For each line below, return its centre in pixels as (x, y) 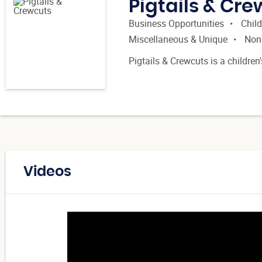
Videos (47, 172)
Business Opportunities (176, 23)
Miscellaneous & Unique (178, 39)
